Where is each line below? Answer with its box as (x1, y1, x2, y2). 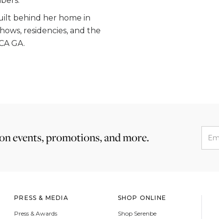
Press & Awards (14, 210, 58, 217)
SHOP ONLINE (117, 194, 166, 201)
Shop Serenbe (117, 210, 156, 217)
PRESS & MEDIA (14, 194, 68, 201)
